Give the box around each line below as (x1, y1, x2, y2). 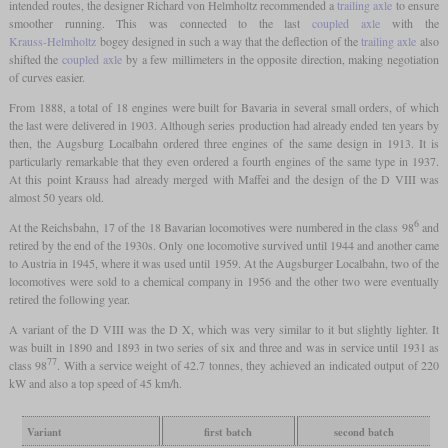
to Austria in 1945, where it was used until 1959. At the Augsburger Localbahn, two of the (8, 254, 440, 271)
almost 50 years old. (8, 188, 104, 205)
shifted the (8, 50, 63, 67)
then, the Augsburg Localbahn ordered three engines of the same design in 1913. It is (8, 134, 440, 151)
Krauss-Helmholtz (8, 32, 96, 49)
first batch (204, 423, 253, 440)
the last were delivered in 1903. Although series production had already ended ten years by (8, 116, 440, 133)
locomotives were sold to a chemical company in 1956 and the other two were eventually (8, 272, 440, 289)
